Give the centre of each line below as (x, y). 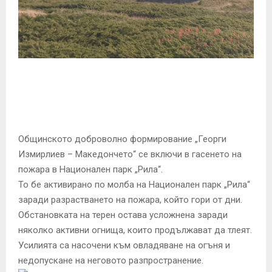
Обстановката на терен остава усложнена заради (123, 215)
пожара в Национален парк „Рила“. (90, 169)
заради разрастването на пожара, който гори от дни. (130, 199)
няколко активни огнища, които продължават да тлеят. (135, 230)
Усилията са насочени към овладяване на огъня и (124, 245)
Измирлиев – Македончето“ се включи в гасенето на (130, 154)
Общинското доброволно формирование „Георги (122, 139)
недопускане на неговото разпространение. (111, 260)
